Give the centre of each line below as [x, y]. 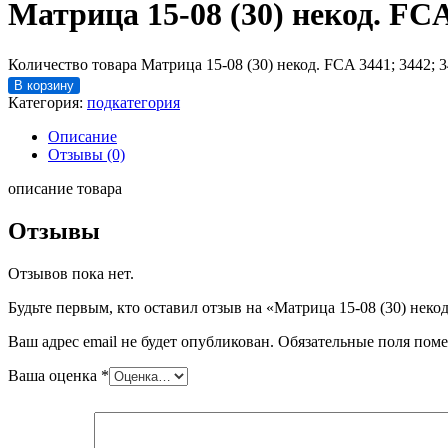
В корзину [44, 85]
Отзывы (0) [86, 154]
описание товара [65, 188]
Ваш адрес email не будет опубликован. [141, 341]
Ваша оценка [54, 375]
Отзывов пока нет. [71, 273]
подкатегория [133, 102]
